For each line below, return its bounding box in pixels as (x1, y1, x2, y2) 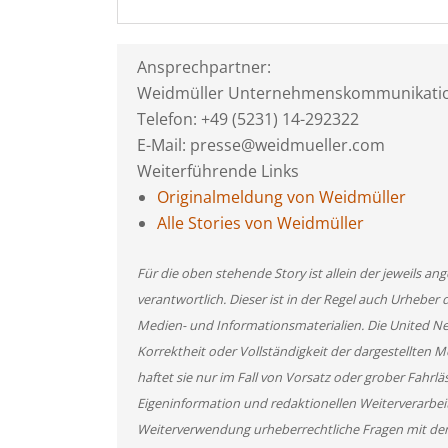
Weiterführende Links (137, 160, 299, 182)
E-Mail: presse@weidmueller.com (137, 134, 385, 156)
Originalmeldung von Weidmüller (157, 186, 406, 208)
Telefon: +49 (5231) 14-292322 (137, 108, 359, 130)
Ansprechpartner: (137, 56, 271, 78)
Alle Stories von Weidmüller (157, 212, 364, 234)
